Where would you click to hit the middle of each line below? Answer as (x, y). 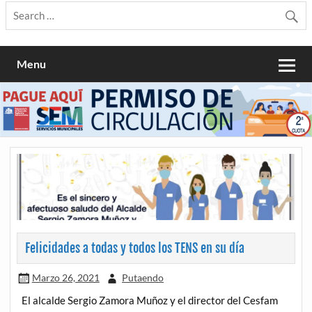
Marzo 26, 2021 (65, 277)
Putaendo (143, 277)
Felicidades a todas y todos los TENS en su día (134, 248)
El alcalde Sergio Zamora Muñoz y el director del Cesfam (150, 300)
